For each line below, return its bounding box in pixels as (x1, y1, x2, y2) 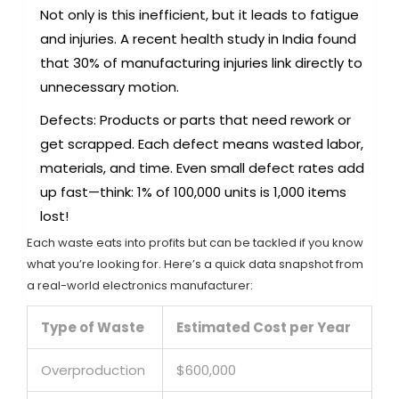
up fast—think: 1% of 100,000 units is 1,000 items (40, 183, 346, 202)
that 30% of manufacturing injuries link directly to (40, 53, 362, 73)
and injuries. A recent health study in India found (40, 29, 356, 49)
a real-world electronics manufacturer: (27, 277, 253, 295)
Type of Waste (41, 318, 144, 338)
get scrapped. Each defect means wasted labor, (40, 134, 363, 154)
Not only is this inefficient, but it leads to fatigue (40, 5, 359, 25)
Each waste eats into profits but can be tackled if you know (27, 234, 363, 252)
